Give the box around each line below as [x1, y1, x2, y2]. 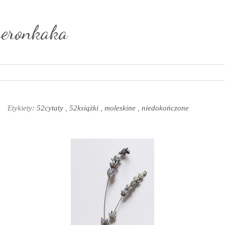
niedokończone [142, 104, 189, 112]
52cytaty [37, 104, 65, 112]
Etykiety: [8, 104, 37, 112]
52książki [69, 104, 100, 112]
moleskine [104, 104, 138, 112]
